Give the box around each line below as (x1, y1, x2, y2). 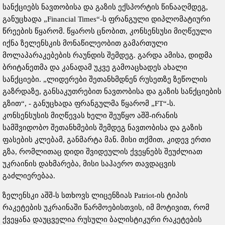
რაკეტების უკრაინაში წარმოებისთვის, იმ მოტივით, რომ (3, 203, 209, 212)
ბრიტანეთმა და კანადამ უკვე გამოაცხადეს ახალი (3, 63, 187, 72)
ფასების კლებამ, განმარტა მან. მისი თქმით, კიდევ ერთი (3, 136, 211, 144)
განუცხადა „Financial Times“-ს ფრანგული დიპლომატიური (3, 15, 210, 24)
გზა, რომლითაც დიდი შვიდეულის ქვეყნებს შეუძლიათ (3, 148, 202, 156)
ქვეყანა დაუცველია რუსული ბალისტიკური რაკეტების (3, 215, 202, 224)
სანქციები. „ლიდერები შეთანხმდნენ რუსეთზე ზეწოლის (3, 75, 207, 84)
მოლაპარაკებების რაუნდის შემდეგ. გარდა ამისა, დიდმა (3, 51, 212, 60)
